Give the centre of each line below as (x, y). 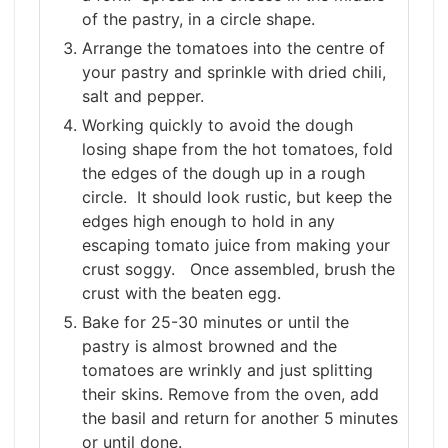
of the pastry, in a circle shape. (198, 19)
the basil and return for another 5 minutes (240, 418)
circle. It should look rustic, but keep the (237, 197)
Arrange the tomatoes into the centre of (233, 48)
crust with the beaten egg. (181, 293)
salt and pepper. (143, 96)
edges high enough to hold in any (208, 221)
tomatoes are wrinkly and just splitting (227, 370)
